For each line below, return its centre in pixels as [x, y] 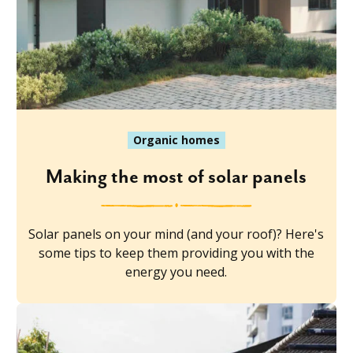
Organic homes [176, 139]
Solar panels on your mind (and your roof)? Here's [176, 234]
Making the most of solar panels [176, 177]
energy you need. [176, 271]
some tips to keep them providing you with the [176, 253]
